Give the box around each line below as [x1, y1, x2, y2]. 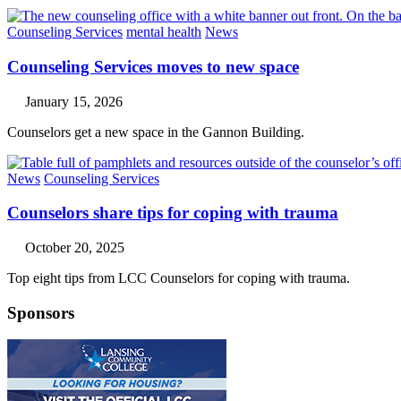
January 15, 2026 [25, 93, 123, 109]
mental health [126, 24, 201, 40]
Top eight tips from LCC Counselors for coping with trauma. [7, 270, 350, 286]
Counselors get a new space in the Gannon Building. [7, 124, 304, 140]
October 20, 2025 [25, 240, 124, 255]
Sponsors [7, 303, 74, 322]
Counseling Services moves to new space [7, 56, 299, 76]
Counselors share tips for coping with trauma [7, 203, 338, 223]
